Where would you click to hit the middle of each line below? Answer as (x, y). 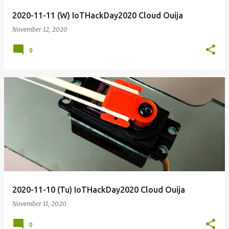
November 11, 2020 (39, 204)
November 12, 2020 (40, 29)
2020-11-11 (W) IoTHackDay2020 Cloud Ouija (98, 15)
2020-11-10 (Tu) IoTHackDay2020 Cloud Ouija (99, 190)
